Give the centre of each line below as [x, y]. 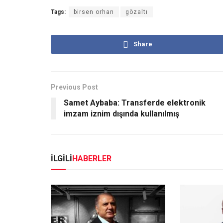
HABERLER [92, 159]
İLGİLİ [61, 159]
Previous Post [74, 87]
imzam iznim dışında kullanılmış [121, 114]
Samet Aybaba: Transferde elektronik [135, 103]
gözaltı [137, 12]
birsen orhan [94, 12]
